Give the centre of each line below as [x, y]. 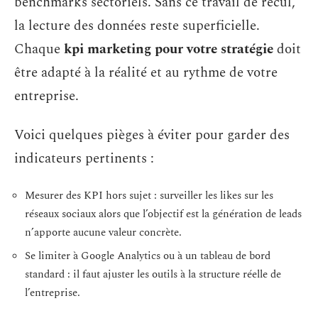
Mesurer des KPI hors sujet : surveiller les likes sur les [149, 195]
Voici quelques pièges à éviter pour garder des [152, 135]
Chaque [39, 49]
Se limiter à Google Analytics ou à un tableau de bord [148, 256]
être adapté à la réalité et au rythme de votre [146, 72]
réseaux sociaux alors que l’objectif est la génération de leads [163, 214]
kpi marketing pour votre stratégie [169, 49]
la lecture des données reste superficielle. [137, 26]
